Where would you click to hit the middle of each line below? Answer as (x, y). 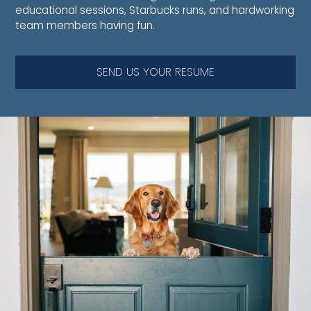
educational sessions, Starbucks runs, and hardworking (155, 10)
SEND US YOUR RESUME (155, 72)
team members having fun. (85, 26)
